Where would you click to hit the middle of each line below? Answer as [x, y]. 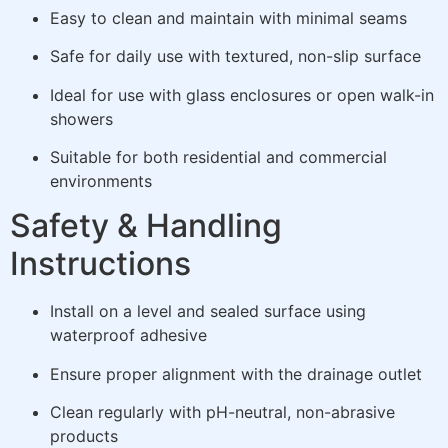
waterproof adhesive [128, 335]
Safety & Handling [146, 226]
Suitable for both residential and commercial [218, 156]
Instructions [100, 264]
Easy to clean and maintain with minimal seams [228, 17]
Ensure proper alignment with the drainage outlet [236, 373]
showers [81, 118]
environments [101, 180]
